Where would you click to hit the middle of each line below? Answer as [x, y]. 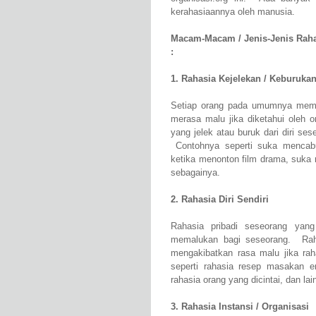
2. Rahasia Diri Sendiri [220, 200]
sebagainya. [195, 173]
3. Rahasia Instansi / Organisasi [240, 307]
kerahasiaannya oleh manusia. [233, 12]
